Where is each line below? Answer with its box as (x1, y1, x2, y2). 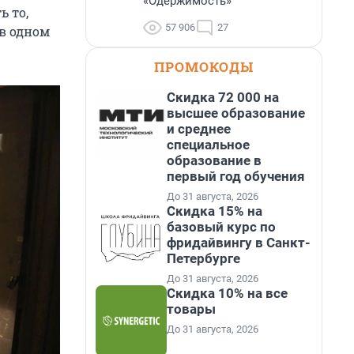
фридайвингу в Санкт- (167, 235, 311, 250)
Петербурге (167, 250, 240, 266)
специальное (167, 137, 250, 153)
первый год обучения (167, 168, 305, 184)
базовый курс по (167, 219, 276, 235)
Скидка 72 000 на (167, 89, 279, 105)
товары (167, 301, 216, 317)
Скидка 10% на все (167, 285, 288, 301)
